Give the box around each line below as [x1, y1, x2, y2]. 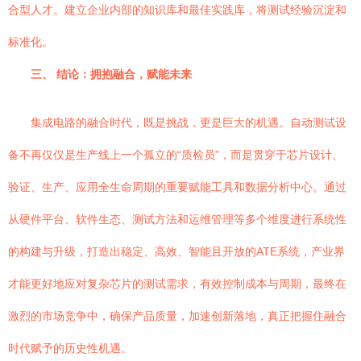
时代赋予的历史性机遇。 [8, 342, 132, 355]
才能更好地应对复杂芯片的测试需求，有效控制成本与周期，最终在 [8, 277, 346, 290]
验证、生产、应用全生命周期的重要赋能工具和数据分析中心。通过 [8, 180, 346, 193]
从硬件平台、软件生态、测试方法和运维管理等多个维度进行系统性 [8, 213, 346, 226]
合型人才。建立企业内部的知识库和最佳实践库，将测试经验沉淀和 [8, 3, 346, 16]
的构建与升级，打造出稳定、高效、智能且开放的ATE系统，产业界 [8, 245, 345, 258]
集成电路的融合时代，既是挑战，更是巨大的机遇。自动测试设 [31, 116, 346, 129]
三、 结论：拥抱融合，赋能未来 [31, 68, 192, 81]
